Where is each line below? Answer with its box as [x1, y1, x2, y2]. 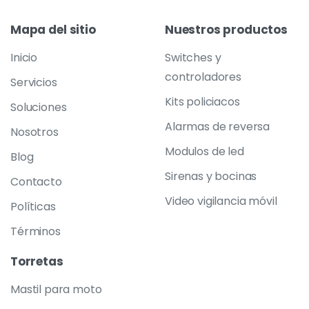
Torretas [10, 252, 63, 270]
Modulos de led [165, 143, 244, 160]
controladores [165, 69, 241, 86]
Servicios [10, 74, 57, 91]
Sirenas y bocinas [165, 168, 257, 185]
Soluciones [10, 99, 67, 116]
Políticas [10, 199, 56, 215]
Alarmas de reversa [165, 119, 270, 135]
